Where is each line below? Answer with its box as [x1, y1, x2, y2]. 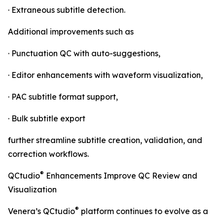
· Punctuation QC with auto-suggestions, [8, 48, 160, 59]
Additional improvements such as [8, 27, 134, 37]
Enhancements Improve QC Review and [44, 171, 197, 181]
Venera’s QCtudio [8, 206, 75, 217]
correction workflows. [8, 149, 89, 159]
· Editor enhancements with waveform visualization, [8, 70, 203, 80]
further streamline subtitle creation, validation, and [8, 135, 202, 146]
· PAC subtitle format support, [8, 92, 118, 102]
